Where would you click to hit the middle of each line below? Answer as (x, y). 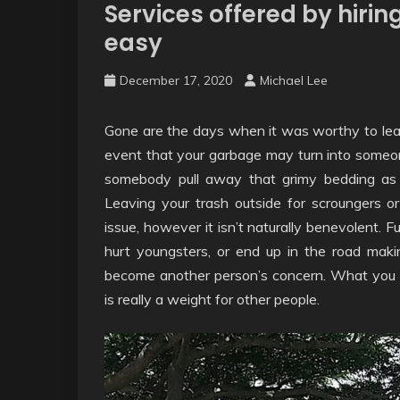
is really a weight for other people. (212, 299)
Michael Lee (294, 80)
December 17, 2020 (176, 80)
